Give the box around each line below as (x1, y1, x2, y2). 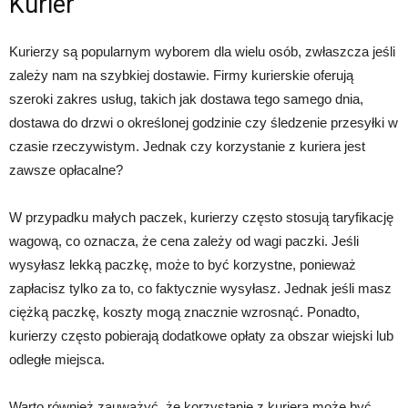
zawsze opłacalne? (9, 162, 123, 178)
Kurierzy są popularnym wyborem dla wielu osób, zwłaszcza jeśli (9, 44, 395, 60)
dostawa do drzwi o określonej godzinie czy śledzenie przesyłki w (9, 115, 398, 131)
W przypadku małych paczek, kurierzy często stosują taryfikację (9, 209, 393, 226)
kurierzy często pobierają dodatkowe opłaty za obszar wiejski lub (9, 328, 393, 344)
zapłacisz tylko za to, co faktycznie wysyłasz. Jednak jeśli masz (9, 280, 392, 297)
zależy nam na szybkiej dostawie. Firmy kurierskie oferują (9, 67, 353, 84)
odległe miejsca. (9, 352, 105, 368)
